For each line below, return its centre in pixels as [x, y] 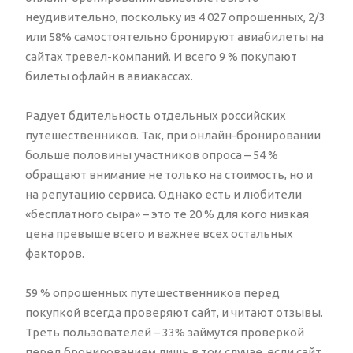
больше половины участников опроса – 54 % [152, 154]
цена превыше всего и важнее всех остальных [159, 233]
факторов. [55, 253]
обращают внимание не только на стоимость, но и [169, 174]
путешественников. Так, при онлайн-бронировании [173, 135]
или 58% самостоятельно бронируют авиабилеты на [175, 36]
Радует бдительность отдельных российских [156, 115]
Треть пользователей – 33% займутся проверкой [165, 332]
